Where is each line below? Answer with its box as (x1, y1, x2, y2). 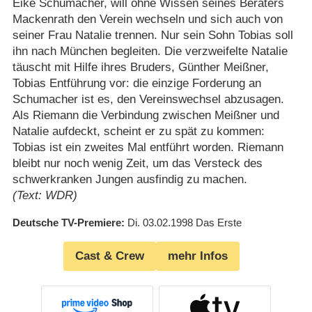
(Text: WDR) (12, 188, 77, 202)
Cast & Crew (75, 249, 144, 263)
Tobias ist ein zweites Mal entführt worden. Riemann (12, 140, 283, 154)
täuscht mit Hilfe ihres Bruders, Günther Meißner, (12, 60, 269, 74)
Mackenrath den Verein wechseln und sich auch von (12, 12, 283, 26)
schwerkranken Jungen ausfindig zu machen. (12, 172, 247, 186)
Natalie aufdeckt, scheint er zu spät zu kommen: (12, 124, 265, 138)
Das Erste (195, 216, 242, 228)
